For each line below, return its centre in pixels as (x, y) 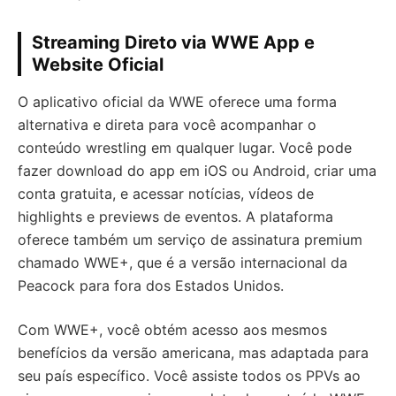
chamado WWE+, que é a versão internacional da (183, 263)
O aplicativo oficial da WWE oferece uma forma (177, 102)
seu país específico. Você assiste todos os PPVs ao (189, 376)
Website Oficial (98, 65)
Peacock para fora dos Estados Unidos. (151, 286)
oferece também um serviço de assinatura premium (190, 240)
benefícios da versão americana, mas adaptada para (193, 353)
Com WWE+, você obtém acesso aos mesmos (172, 330)
